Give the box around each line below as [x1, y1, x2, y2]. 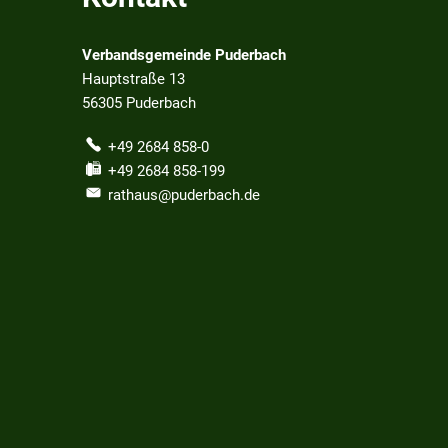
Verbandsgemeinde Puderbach [82, 46, 286, 64]
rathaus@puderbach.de [108, 186, 261, 204]
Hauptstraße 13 [82, 70, 185, 88]
